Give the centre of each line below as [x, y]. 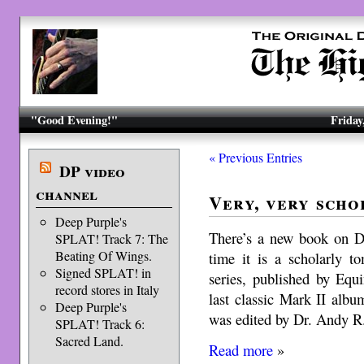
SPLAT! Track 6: [100, 324]
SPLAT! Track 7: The [111, 238]
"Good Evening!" [75, 120]
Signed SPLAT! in [103, 273]
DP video [92, 171]
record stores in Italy [107, 290]
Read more [241, 349]
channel [66, 194]
